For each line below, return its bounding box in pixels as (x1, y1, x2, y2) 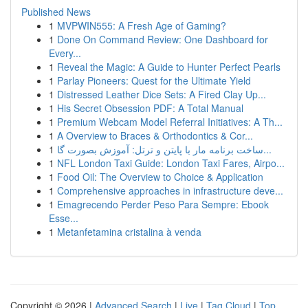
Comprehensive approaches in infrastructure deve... (57, 184, 283, 197)
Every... (49, 46, 81, 60)
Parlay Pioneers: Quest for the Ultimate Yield (57, 74, 251, 87)
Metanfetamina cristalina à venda (57, 225, 201, 239)
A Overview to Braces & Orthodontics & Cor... (57, 129, 253, 142)
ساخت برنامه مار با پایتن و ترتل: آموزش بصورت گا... (263, 142, 272, 156)
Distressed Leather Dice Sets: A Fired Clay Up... (57, 87, 266, 101)
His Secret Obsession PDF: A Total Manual (57, 101, 243, 115)
